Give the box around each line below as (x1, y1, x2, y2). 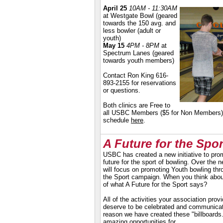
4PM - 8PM (126, 42, 159, 49)
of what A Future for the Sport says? (103, 181, 207, 188)
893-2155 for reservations (103, 79, 176, 87)
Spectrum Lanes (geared (103, 49, 174, 57)
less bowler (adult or (103, 27, 161, 34)
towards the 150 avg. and (103, 19, 176, 27)
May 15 (103, 42, 124, 49)
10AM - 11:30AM (129, 4, 177, 12)
